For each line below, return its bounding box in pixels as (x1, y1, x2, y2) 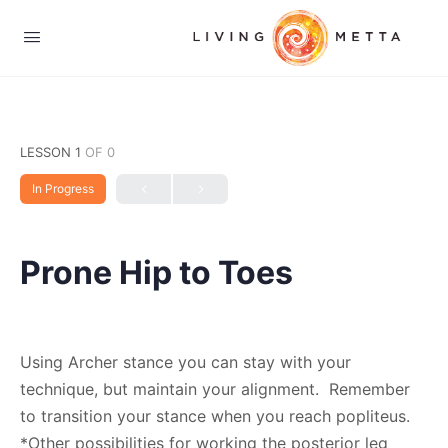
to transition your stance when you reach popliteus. (20, 406, 415, 426)
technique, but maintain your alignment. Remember (20, 379, 410, 399)
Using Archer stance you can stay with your (20, 352, 351, 372)
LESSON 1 (20, 144, 85, 160)
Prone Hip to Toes (20, 253, 293, 292)
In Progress (32, 181, 94, 196)
